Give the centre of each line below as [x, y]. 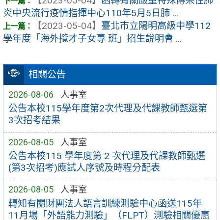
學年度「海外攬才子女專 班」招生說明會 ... [92, 39]
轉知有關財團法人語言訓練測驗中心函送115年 [105, 203]
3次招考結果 [34, 120]
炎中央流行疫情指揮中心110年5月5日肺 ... [91, 13]
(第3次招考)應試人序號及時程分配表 [84, 168]
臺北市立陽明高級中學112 [156, 26]
